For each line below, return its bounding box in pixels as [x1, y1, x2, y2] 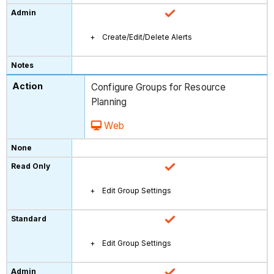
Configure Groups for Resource [91, 81, 226, 93]
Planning [91, 95, 127, 108]
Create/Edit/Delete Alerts [102, 32, 193, 42]
